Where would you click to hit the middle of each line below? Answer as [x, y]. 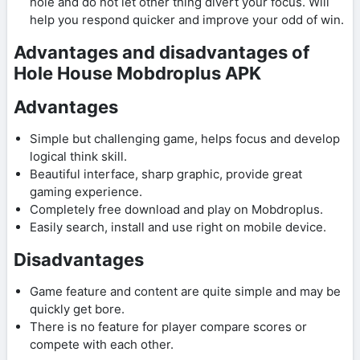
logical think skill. [78, 157]
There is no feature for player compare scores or [168, 327]
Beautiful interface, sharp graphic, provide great [166, 174]
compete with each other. [102, 345]
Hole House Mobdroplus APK [137, 74]
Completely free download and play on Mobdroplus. [176, 210]
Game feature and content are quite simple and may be [185, 292]
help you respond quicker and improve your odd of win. [187, 20]
